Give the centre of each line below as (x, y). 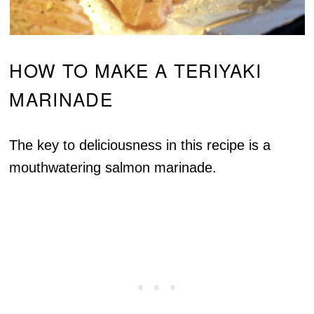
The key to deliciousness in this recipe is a (140, 145)
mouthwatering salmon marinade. (113, 168)
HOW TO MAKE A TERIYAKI (136, 70)
